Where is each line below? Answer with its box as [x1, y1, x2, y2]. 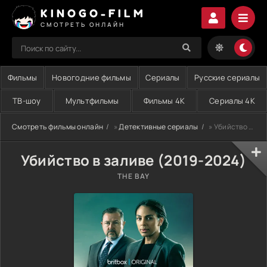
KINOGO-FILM [41, 6, 146, 20]
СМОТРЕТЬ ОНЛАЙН [41, 20, 125, 29]
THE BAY [117, 171, 150, 181]
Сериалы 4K [209, 95, 256, 106]
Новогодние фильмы [52, 72, 131, 83]
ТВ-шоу [12, 95, 41, 106]
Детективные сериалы [119, 122, 198, 132]
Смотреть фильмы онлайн [12, 122, 104, 132]
